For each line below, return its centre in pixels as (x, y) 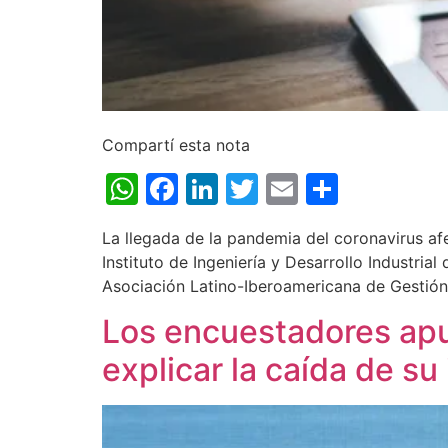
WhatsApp (217, 189)
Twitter (312, 189)
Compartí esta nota (176, 145)
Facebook (252, 189)
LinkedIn (281, 189)
